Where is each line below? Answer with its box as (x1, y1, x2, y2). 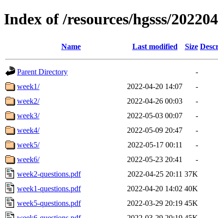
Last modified (132, 42, 178, 51)
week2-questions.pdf (17, 169, 81, 178)
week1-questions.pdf (17, 184, 81, 193)
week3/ (17, 111, 39, 120)
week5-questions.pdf (17, 199, 81, 207)
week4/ (17, 126, 39, 134)
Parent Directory (17, 67, 68, 76)
